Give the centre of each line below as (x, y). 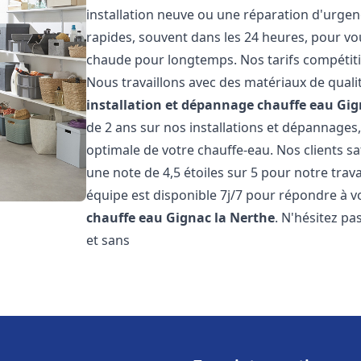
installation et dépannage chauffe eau (210, 105)
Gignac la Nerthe (221, 218)
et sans (108, 240)
